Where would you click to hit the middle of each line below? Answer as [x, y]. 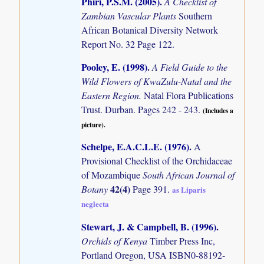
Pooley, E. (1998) [115, 67]
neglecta [95, 204]
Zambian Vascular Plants [130, 16]
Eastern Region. [113, 95]
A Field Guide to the [190, 67]
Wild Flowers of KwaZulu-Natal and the [157, 81]
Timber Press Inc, [183, 240]
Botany [96, 189]
